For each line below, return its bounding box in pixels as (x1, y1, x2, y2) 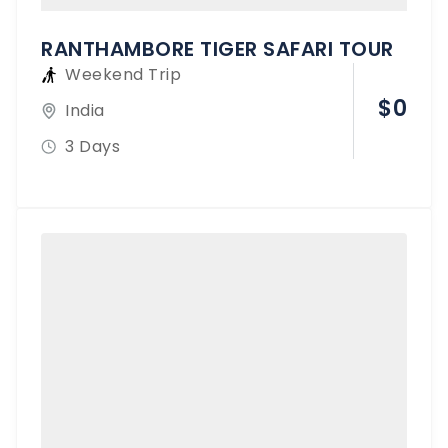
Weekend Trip (65, 62, 181, 86)
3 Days (65, 134, 120, 158)
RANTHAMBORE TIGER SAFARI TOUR (41, 34, 394, 63)
